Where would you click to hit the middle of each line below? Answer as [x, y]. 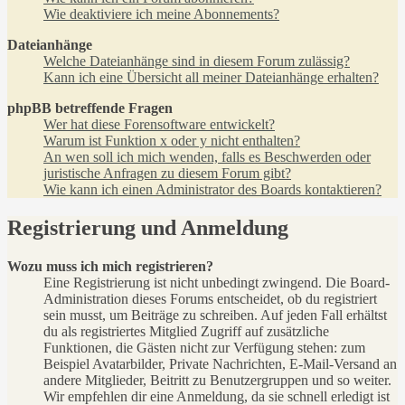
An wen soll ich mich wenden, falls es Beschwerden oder [207, 157]
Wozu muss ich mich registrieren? [110, 267]
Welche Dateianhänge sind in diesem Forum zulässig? [197, 61]
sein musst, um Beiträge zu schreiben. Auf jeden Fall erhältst [215, 316]
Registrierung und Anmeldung [148, 228]
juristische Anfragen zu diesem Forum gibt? [167, 174]
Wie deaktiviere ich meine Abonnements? [161, 14]
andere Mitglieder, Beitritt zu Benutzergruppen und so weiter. [217, 381]
